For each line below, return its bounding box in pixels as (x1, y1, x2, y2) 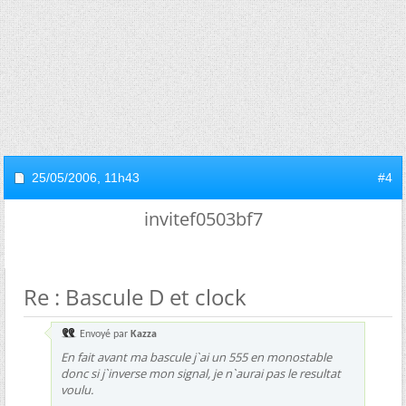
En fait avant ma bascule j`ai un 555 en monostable (61, 349, 332, 365)
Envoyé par (77, 329, 130, 340)
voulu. (61, 382, 93, 398)
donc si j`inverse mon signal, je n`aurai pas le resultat (61, 365, 341, 382)
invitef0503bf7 (143, 207, 263, 231)
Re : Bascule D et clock (24, 282, 246, 312)
